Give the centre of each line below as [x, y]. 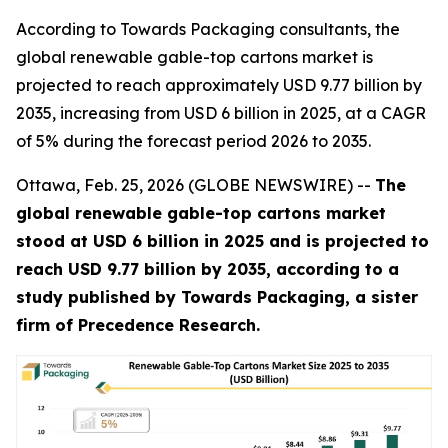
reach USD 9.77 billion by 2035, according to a [207, 269]
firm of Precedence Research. [138, 325]
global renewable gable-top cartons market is [194, 57]
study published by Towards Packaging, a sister [217, 297]
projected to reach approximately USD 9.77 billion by [219, 85]
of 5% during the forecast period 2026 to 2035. [193, 141]
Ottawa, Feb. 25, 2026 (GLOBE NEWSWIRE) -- [195, 185]
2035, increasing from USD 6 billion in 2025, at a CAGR [221, 113]
